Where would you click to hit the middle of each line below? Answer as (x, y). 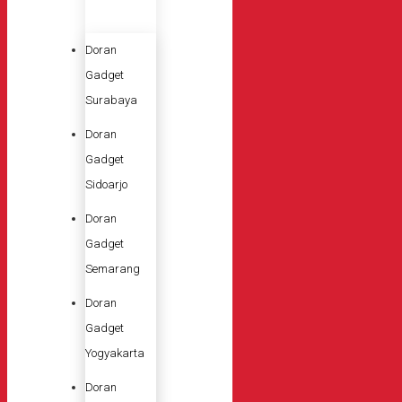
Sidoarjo (106, 184)
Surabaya (111, 100)
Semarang (113, 268)
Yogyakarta (115, 353)
